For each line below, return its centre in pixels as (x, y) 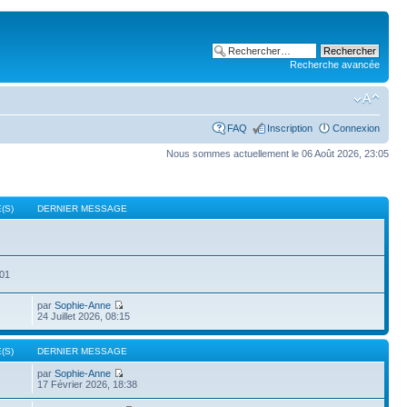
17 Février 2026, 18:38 (88, 384)
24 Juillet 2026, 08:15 (84, 316)
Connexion (356, 128)
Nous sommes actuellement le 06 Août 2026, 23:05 (278, 153)
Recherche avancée (335, 65)
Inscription (290, 128)
